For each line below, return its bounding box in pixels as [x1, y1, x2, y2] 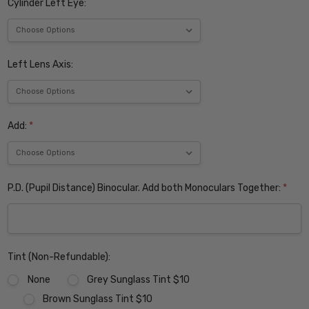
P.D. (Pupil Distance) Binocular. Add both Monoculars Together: [8, 181, 283, 194]
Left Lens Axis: [8, 58, 74, 70]
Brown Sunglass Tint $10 [42, 292, 152, 305]
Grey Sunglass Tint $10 [87, 273, 190, 286]
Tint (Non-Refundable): [8, 250, 111, 263]
